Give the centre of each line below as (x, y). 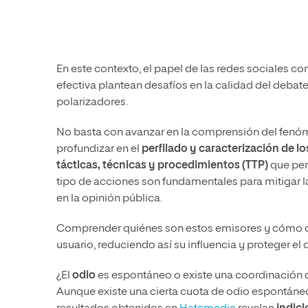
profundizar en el (99, 150)
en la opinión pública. (109, 199)
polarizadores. (92, 103)
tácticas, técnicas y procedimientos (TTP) (162, 166)
